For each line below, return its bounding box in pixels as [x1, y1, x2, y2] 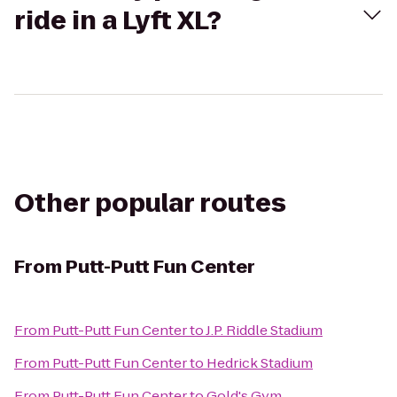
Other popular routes [14, 186, 286, 221]
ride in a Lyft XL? [14, 4, 222, 38]
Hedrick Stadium [206, 354, 313, 372]
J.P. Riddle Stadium [206, 321, 323, 339]
